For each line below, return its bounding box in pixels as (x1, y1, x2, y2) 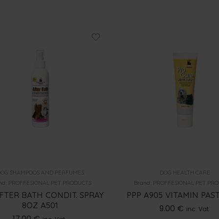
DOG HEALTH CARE (160, 168, 211, 176)
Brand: (134, 178, 153, 186)
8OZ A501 (22, 199, 59, 210)
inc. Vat (186, 204, 209, 213)
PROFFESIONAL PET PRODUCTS (8, 178, 91, 186)
